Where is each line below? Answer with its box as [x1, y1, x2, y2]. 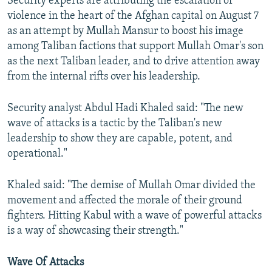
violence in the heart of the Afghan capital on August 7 [7, 10, 259, 22]
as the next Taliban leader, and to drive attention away [7, 56, 260, 68]
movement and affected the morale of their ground [7, 195, 242, 207]
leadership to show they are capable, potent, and [7, 133, 233, 145]
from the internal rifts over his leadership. [7, 71, 200, 83]
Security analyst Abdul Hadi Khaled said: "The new [7, 103, 243, 115]
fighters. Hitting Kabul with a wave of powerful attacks [7, 210, 262, 222]
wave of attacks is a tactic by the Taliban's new [7, 118, 222, 130]
